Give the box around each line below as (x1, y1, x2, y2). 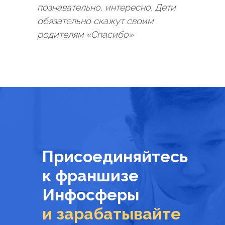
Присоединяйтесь (42, 147, 188, 166)
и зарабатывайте (42, 204, 181, 223)
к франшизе (42, 166, 139, 185)
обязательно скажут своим (37, 16, 153, 26)
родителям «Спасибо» (37, 29, 134, 40)
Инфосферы (42, 185, 139, 204)
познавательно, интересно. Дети (37, 2, 176, 13)
